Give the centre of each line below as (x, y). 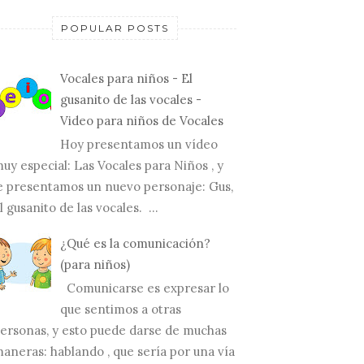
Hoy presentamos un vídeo (139, 144)
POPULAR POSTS (115, 28)
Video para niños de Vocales (142, 120)
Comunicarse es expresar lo (145, 288)
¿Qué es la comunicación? (135, 244)
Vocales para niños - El (126, 78)
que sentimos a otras (121, 310)
